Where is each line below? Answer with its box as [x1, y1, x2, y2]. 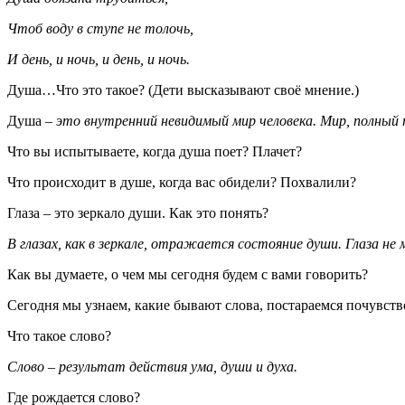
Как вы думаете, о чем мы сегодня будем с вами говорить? [7, 266, 368, 282]
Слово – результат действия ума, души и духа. [7, 358, 297, 374]
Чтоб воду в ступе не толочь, [7, 20, 193, 36]
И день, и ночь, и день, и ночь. [7, 51, 190, 67]
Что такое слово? [7, 327, 111, 344]
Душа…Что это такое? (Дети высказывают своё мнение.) [7, 81, 359, 98]
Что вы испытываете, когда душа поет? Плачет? [7, 143, 302, 159]
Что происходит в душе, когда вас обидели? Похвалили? [7, 174, 356, 190]
